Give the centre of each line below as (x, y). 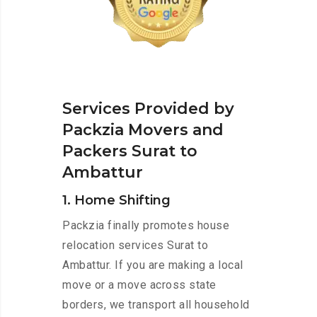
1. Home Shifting (116, 201)
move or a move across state (139, 285)
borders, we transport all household (156, 305)
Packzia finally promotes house (146, 226)
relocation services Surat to (135, 246)
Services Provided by (148, 109)
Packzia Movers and (143, 130)
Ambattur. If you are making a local (153, 265)
